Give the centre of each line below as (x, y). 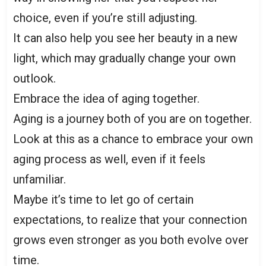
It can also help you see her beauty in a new (125, 38)
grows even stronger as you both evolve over (131, 240)
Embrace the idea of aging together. (106, 99)
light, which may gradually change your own (124, 58)
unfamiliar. (39, 180)
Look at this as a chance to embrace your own (133, 139)
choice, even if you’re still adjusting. (105, 18)
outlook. (34, 79)
